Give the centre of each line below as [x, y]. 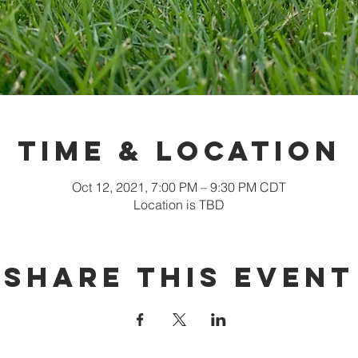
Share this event [179, 277]
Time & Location [179, 151]
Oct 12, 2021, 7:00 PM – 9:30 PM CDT [179, 187]
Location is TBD [179, 205]
